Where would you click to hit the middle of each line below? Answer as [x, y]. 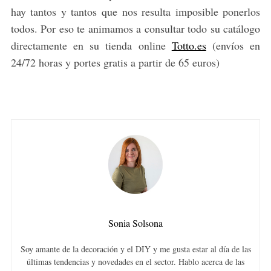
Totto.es [189, 45]
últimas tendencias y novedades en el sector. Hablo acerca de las [135, 262]
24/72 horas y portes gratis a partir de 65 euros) [115, 62]
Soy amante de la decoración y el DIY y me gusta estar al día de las [135, 249]
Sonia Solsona [135, 223]
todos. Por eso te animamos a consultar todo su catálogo [135, 28]
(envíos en [233, 45]
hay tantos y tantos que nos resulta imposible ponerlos [135, 11]
